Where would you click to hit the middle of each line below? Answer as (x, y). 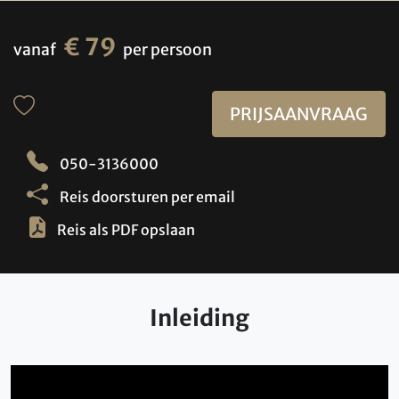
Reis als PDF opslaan (126, 230)
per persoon (167, 49)
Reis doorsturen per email (146, 197)
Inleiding (199, 318)
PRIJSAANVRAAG (298, 114)
